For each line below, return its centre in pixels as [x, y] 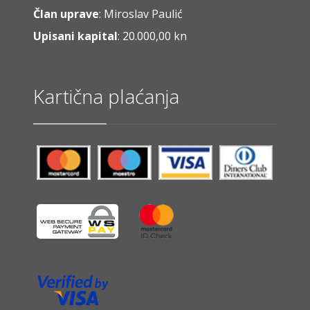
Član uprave [66, 14]
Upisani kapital [76, 36]
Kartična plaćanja [107, 97]
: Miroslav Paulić [141, 14]
